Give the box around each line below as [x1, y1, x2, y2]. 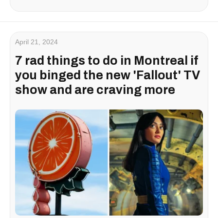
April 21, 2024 [15, 38, 58, 46]
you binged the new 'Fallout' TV [15, 69, 200, 82]
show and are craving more [15, 83, 175, 97]
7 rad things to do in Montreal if [15, 54, 199, 68]
